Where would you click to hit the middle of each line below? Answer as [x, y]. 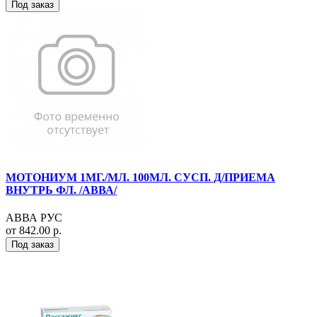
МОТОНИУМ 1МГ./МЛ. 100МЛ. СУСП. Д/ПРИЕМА [140, 177]
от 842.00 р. [34, 231]
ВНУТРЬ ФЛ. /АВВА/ [61, 190]
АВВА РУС [34, 218]
